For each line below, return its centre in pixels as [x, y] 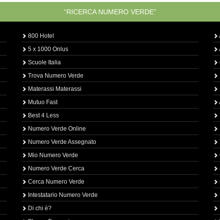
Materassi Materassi [54, 89]
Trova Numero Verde [55, 76]
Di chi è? [39, 208]
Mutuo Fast [42, 102]
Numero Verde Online [56, 129]
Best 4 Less [43, 115]
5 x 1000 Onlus [47, 49]
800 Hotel [40, 36]
